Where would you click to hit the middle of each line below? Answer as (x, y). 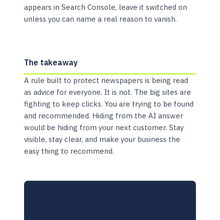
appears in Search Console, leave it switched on (106, 7)
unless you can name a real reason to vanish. (101, 19)
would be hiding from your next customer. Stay (104, 127)
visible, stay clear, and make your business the (102, 139)
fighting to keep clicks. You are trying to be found (109, 104)
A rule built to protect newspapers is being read (106, 80)
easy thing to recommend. (69, 151)
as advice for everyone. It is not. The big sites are (108, 92)
